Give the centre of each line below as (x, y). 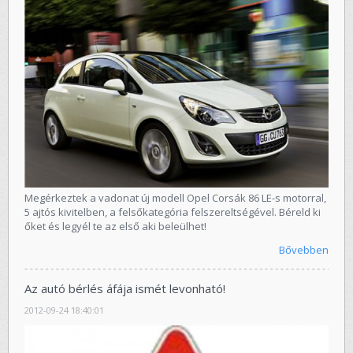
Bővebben (304, 249)
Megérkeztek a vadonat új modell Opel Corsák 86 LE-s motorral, (175, 197)
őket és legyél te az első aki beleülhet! (115, 226)
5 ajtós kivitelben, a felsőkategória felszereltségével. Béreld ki (173, 212)
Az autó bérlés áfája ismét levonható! (125, 288)
